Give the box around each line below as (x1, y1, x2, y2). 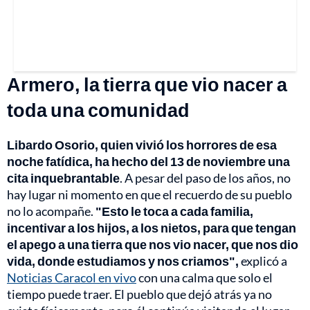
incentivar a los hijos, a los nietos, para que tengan (7, 220, 296, 236)
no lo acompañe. (7, 203, 95, 219)
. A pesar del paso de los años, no (120, 170, 291, 186)
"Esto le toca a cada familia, (95, 203, 253, 219)
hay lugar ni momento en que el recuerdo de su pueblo (7, 187, 292, 203)
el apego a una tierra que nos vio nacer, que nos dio (7, 237, 298, 253)
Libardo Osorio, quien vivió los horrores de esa (7, 137, 277, 153)
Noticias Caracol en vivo (7, 270, 136, 286)
